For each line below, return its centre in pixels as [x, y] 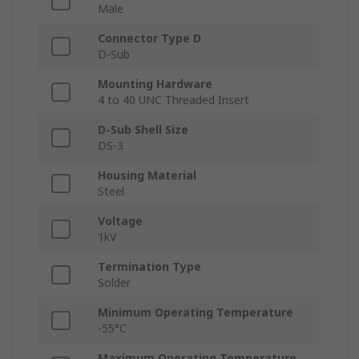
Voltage [120, 221]
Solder [114, 283]
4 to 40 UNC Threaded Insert [173, 100]
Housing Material [147, 175]
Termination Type [149, 267]
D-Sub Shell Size [143, 130]
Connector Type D [149, 38]
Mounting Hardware [155, 84]
